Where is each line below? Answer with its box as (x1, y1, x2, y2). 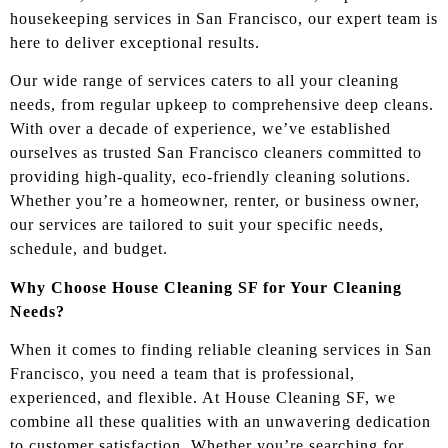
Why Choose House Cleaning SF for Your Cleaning (10, 278, 402, 296)
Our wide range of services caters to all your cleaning (10, 72, 399, 90)
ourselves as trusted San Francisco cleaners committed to (10, 144, 422, 162)
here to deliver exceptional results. (10, 33, 260, 51)
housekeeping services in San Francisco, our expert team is (10, 9, 438, 27)
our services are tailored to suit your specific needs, (10, 216, 384, 234)
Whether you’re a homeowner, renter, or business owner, (10, 192, 420, 210)
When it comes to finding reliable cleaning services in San (10, 340, 432, 358)
